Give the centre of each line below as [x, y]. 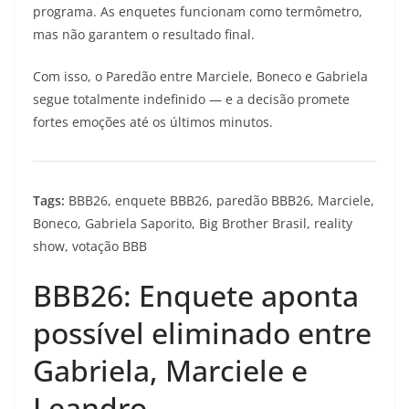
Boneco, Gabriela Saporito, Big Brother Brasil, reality [193, 223]
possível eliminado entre [202, 333]
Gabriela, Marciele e [170, 370]
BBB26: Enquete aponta [196, 295]
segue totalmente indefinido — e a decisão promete [191, 99]
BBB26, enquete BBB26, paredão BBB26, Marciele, [220, 200]
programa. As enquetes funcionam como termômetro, [198, 11]
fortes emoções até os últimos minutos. [153, 122]
